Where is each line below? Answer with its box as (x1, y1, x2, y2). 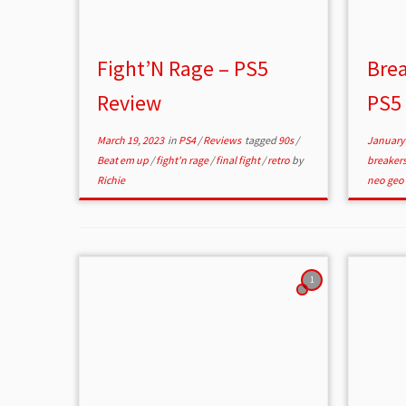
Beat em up (97, 153, 151, 168)
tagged (243, 133, 279, 148)
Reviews (203, 133, 244, 148)
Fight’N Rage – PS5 (97, 54, 269, 83)
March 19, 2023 (97, 133, 165, 148)
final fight (216, 153, 263, 168)
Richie (97, 173, 126, 188)
